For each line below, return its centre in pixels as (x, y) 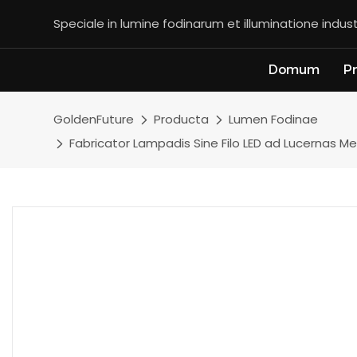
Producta (182, 119)
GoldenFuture (94, 119)
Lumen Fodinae (274, 119)
